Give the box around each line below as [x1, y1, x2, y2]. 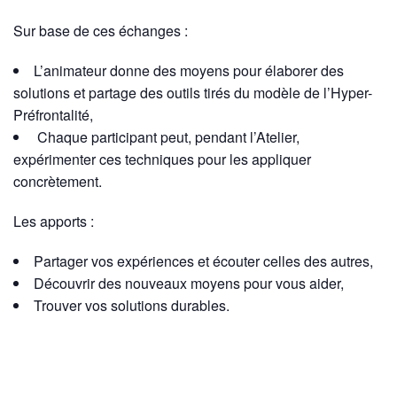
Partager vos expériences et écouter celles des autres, [34, 251, 373, 271]
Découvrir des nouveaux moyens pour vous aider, [34, 273, 344, 293]
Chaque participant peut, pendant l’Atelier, [34, 127, 300, 147]
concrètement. [13, 171, 102, 191]
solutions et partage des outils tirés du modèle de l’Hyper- [13, 82, 372, 103]
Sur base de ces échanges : [13, 20, 188, 41]
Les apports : [13, 211, 94, 231]
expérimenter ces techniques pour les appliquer [13, 149, 311, 169]
